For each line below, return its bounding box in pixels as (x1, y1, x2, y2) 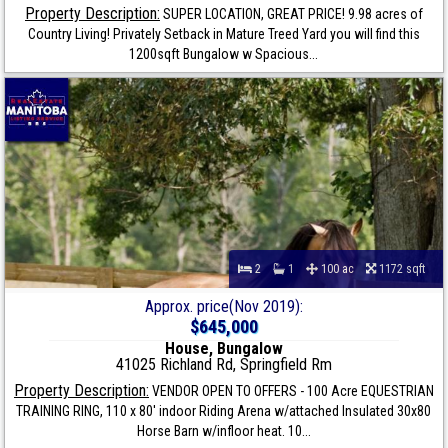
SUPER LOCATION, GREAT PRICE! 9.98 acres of (159, 6, 423, 23)
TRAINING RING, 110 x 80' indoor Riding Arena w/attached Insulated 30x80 (16, 403, 432, 420)
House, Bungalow (164, 339, 283, 359)
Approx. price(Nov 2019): (144, 297, 303, 317)
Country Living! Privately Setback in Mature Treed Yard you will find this (27, 26, 420, 43)
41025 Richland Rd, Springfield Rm (115, 355, 332, 375)
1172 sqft (375, 262, 434, 277)
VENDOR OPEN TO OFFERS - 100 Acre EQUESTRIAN (148, 383, 434, 400)
